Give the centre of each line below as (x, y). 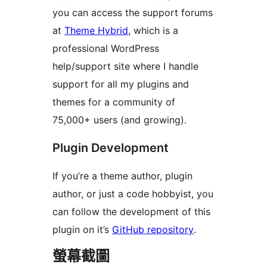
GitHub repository (153, 229)
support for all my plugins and (121, 84)
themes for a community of (114, 102)
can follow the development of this (131, 211)
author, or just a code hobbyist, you (133, 193)
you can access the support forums (133, 12)
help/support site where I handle (125, 66)
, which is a (153, 30)
